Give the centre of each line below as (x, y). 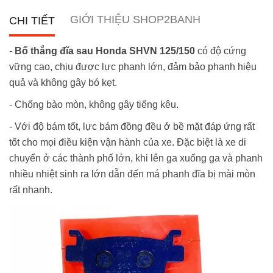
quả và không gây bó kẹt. (63, 83)
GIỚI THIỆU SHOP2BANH (135, 20)
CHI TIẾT (32, 21)
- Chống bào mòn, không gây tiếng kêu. (94, 105)
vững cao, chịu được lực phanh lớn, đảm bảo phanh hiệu (133, 67)
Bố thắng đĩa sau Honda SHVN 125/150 (105, 51)
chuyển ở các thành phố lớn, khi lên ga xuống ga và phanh (136, 158)
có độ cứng (221, 51)
